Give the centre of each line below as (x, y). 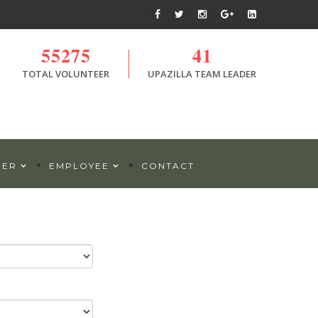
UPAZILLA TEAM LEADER (202, 74)
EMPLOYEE (79, 166)
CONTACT (168, 166)
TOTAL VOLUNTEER (66, 74)
